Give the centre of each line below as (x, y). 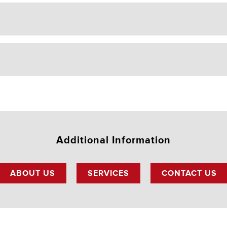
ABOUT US (33, 173)
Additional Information (113, 140)
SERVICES (108, 173)
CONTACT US (189, 173)
